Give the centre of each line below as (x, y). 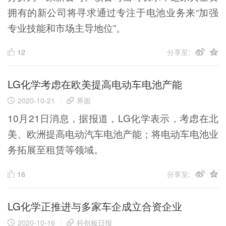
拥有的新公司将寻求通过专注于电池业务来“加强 (113, 12)
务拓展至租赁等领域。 (55, 149)
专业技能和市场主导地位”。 (66, 27)
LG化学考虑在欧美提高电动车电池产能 (95, 84)
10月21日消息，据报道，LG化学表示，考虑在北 (113, 118)
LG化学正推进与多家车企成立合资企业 (95, 206)
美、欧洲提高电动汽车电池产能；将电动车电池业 (113, 134)
